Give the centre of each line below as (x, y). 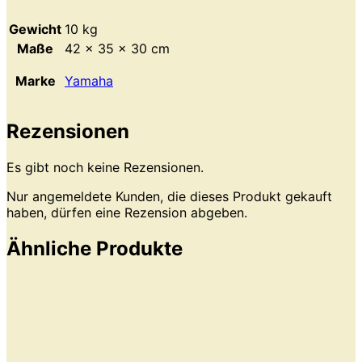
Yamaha (89, 80)
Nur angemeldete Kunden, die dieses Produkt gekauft (169, 197)
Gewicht (35, 29)
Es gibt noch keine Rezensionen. (105, 168)
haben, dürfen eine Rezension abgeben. (127, 213)
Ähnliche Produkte (95, 249)
